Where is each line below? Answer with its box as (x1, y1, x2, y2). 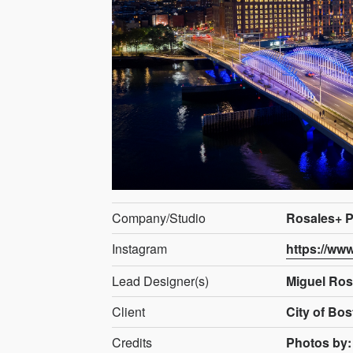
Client (112, 302, 145, 321)
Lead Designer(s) (112, 271, 209, 290)
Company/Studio (112, 208, 206, 227)
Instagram (112, 239, 167, 258)
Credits (112, 333, 152, 351)
